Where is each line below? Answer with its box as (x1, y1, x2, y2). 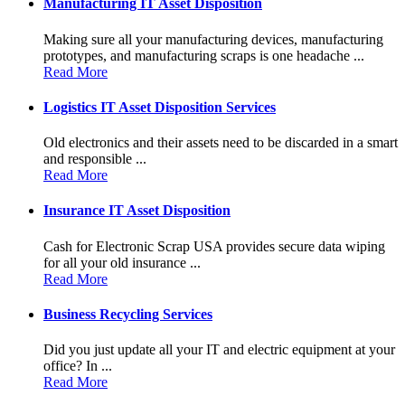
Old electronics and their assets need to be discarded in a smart (43, 135, 398, 151)
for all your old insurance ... (43, 254, 201, 270)
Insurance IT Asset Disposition (43, 202, 231, 219)
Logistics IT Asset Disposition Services (43, 99, 276, 115)
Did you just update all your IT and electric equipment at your (43, 342, 395, 358)
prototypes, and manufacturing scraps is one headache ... (43, 47, 364, 63)
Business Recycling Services (43, 306, 212, 323)
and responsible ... (43, 151, 146, 167)
